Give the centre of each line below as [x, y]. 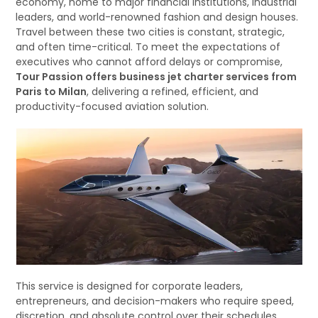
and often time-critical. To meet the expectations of [148, 47]
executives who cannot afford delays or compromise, [149, 62]
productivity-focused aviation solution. [113, 106]
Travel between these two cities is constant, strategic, [150, 32]
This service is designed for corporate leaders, [130, 286]
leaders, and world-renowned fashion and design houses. [157, 17]
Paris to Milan [51, 92]
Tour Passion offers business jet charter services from [157, 77]
